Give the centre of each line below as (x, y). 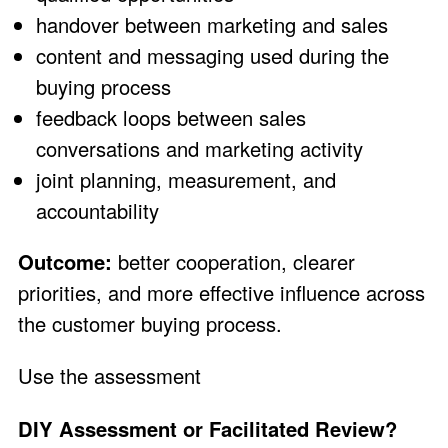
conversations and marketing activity (199, 149)
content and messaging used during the (212, 56)
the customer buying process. (150, 324)
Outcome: (65, 262)
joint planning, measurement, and (186, 180)
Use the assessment (109, 375)
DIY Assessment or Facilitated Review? (207, 428)
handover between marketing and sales (212, 25)
